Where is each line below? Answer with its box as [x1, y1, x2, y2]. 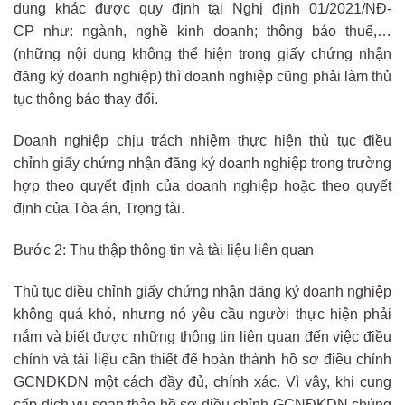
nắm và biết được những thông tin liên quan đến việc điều [14, 328, 391, 344]
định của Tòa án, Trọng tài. [14, 200, 184, 216]
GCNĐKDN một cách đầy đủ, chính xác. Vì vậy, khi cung [14, 373, 391, 390]
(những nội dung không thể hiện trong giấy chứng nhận [14, 46, 391, 62]
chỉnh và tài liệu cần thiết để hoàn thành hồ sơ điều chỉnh [14, 351, 391, 367]
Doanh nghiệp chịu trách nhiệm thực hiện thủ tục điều [14, 132, 391, 148]
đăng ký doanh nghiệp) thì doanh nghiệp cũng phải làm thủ [14, 69, 391, 85]
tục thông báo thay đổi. [14, 91, 158, 108]
